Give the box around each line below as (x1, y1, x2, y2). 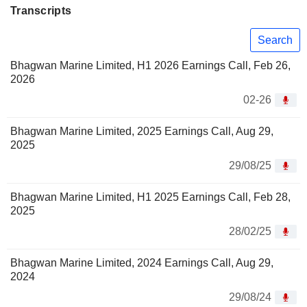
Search (258, 34, 293, 46)
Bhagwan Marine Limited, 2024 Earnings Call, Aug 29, (10, 257, 273, 269)
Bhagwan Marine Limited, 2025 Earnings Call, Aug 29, (10, 125, 273, 138)
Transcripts (10, 5, 72, 16)
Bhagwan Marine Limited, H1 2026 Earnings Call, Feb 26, (10, 60, 291, 72)
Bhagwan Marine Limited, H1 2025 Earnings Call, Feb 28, (10, 191, 291, 204)
